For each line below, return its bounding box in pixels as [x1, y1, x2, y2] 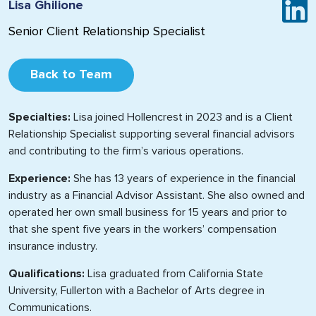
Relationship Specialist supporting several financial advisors [8, 128, 295, 140]
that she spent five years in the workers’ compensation [8, 224, 276, 235]
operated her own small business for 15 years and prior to [8, 207, 287, 218]
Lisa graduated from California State [85, 268, 263, 279]
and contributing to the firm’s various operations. [8, 145, 243, 157]
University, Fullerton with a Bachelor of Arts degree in [8, 285, 265, 296]
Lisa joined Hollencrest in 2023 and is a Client [71, 111, 293, 123]
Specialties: [8, 111, 71, 123]
